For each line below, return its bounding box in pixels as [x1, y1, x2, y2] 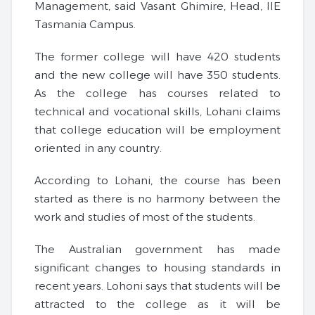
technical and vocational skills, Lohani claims [34, 105, 281, 119]
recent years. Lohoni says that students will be [34, 279, 281, 293]
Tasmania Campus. [34, 18, 136, 32]
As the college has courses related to [34, 86, 281, 101]
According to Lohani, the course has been [34, 174, 281, 188]
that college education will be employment [34, 123, 281, 137]
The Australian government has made [34, 243, 281, 257]
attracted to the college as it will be [34, 297, 281, 311]
